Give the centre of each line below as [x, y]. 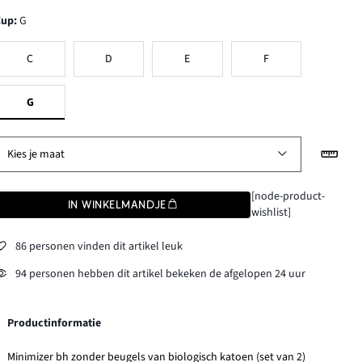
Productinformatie [55, 324]
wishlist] [271, 213]
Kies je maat [36, 155]
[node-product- [288, 197]
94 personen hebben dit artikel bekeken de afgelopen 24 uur [161, 274]
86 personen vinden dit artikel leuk [99, 246]
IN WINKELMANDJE [117, 205]
